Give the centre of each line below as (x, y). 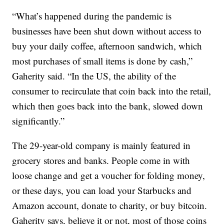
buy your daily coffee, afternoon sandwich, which (107, 46)
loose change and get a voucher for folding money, (109, 175)
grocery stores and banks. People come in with (101, 160)
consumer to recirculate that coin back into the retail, (112, 91)
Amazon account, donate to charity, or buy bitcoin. (110, 205)
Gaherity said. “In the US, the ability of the (94, 76)
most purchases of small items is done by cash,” (102, 61)
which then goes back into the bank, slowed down (108, 106)
